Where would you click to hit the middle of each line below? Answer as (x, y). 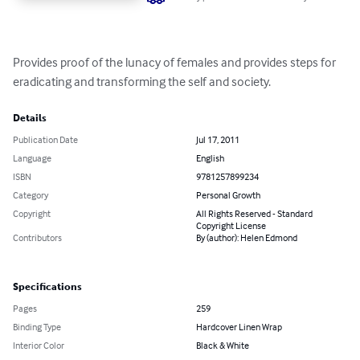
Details (30, 119)
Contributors (37, 238)
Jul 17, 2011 (218, 140)
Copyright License (231, 226)
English (210, 158)
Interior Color (39, 346)
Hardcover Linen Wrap (239, 327)
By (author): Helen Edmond (247, 238)
